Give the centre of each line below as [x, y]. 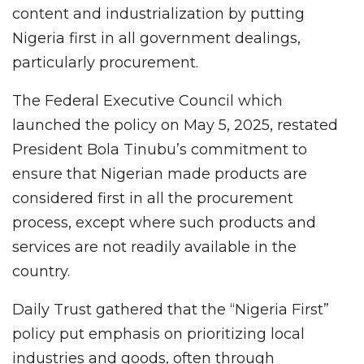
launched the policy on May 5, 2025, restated [175, 126]
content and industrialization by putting [158, 14]
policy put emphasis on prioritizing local [158, 334]
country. [41, 272]
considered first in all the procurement [153, 199]
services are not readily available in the [154, 247]
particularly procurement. [105, 63]
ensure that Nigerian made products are [160, 174]
